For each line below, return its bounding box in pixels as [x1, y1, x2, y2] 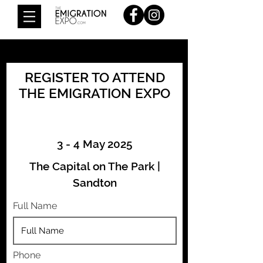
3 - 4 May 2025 [57, 137, 132, 150]
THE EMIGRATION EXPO [19, 85, 170, 101]
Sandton [72, 176, 117, 189]
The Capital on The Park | [29, 160, 160, 173]
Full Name [13, 200, 57, 211]
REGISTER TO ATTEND [24, 69, 165, 85]
